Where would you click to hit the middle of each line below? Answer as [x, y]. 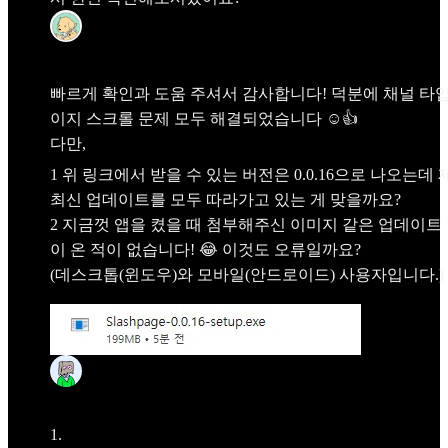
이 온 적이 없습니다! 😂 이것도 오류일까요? [205, 250]
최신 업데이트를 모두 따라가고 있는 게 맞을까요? [225, 200]
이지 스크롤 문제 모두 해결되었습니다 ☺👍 [204, 118]
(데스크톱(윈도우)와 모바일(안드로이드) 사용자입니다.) [247, 275]
